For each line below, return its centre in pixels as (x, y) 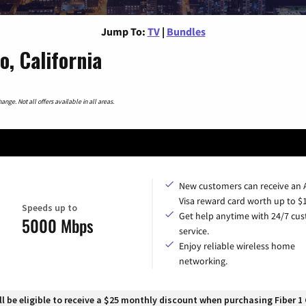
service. (194, 231)
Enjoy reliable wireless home (237, 246)
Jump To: (123, 31)
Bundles (186, 31)
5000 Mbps (58, 226)
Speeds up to (50, 208)
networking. (203, 261)
